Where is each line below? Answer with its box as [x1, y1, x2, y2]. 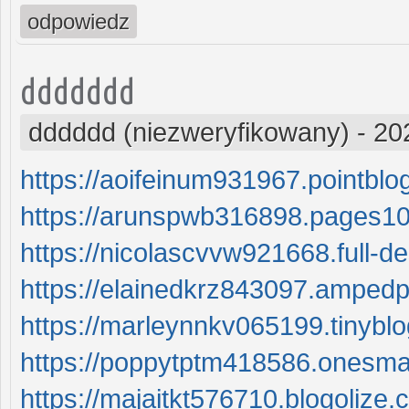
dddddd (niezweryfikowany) [28, 117, 350, 147]
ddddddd [20, 70, 135, 110]
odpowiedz [27, 8, 130, 34]
